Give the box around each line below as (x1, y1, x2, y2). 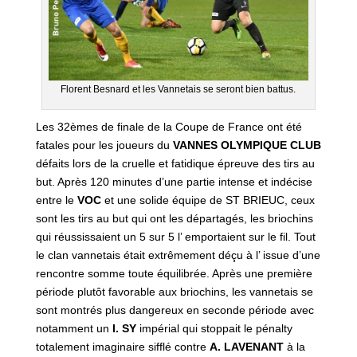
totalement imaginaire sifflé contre (35, 339, 210, 353)
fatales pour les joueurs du (35, 138, 173, 151)
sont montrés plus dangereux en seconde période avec (35, 303, 314, 316)
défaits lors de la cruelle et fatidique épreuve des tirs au (35, 156, 315, 170)
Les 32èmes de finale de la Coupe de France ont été (35, 120, 302, 133)
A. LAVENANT (209, 339, 284, 353)
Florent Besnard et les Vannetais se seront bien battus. (61, 83, 296, 95)
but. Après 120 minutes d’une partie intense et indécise (35, 175, 312, 188)
